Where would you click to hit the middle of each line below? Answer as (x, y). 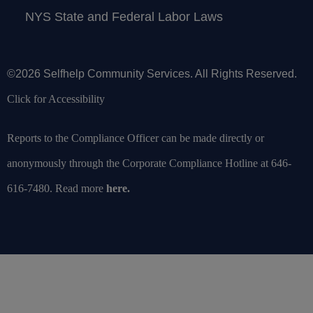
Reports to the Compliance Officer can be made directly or (136, 138)
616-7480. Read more (57, 188)
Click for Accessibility (56, 99)
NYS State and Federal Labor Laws (124, 16)
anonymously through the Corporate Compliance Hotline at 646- (149, 163)
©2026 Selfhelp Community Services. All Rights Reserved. (152, 73)
